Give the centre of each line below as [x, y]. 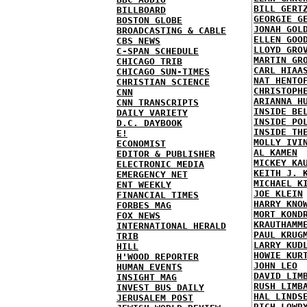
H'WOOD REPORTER [158, 256]
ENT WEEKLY [144, 184]
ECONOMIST [141, 143]
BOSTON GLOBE [149, 20]
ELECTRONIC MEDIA [160, 164]
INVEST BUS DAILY [160, 287]
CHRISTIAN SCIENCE [163, 82]
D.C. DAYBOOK [149, 123]
